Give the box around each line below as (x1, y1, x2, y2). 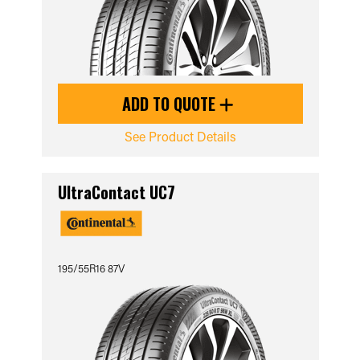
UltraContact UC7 (57, 180, 175, 204)
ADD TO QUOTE (122, 92, 219, 116)
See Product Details (124, 128, 236, 145)
